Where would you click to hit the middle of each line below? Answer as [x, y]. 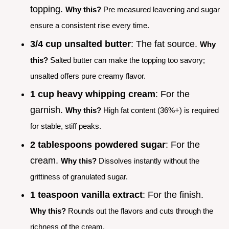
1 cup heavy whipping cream [93, 94]
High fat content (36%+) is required [160, 110]
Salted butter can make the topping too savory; [127, 60]
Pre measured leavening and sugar [161, 9]
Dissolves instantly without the [148, 161]
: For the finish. [173, 195]
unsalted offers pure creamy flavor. [88, 76]
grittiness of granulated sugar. [79, 176]
